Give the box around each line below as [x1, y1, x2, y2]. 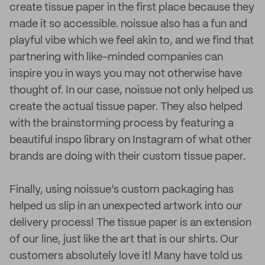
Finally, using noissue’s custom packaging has [9, 185, 234, 195]
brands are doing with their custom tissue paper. [9, 151, 245, 162]
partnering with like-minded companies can [9, 52, 223, 63]
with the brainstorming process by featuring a [9, 118, 234, 129]
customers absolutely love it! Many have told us [9, 251, 243, 261]
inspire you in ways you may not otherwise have [9, 69, 242, 79]
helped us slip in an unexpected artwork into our [9, 201, 243, 212]
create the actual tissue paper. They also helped [9, 102, 243, 112]
